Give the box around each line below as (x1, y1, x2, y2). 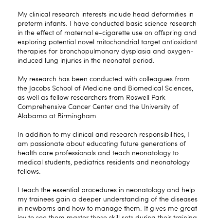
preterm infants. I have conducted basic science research (18, 20, 197, 27)
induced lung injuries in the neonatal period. (18, 57, 155, 64)
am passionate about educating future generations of (18, 140, 186, 147)
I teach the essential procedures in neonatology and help (18, 186, 195, 194)
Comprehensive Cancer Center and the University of (18, 103, 179, 110)
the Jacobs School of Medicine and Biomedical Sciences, (18, 85, 193, 92)
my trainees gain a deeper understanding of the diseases (18, 196, 198, 203)
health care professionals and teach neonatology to (18, 149, 179, 157)
